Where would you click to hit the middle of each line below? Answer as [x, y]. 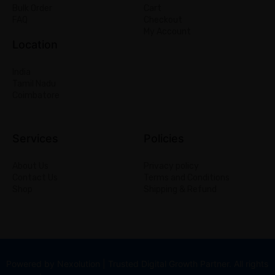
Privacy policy [171, 166]
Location [35, 45]
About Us [30, 166]
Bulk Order [32, 9]
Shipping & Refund [180, 190]
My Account [167, 32]
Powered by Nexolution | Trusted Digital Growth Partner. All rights [137, 264]
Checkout [163, 20]
